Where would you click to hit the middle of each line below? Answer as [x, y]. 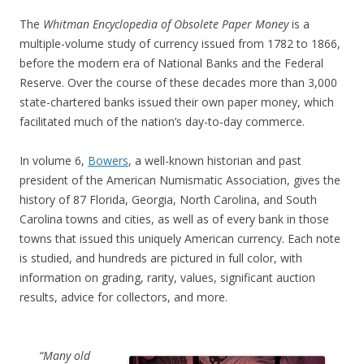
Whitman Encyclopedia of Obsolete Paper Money [166, 24]
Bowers [108, 160]
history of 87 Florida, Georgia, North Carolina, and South [168, 199]
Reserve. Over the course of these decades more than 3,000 [178, 82]
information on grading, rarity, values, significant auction [167, 277]
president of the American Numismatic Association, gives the [180, 180]
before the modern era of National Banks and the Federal [171, 63]
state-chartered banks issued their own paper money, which [177, 102]
